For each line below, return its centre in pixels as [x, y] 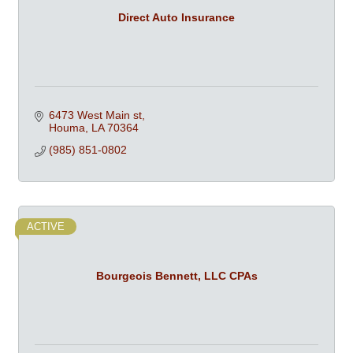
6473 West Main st [95, 115]
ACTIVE [46, 227]
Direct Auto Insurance [176, 17]
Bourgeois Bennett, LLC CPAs [176, 275]
